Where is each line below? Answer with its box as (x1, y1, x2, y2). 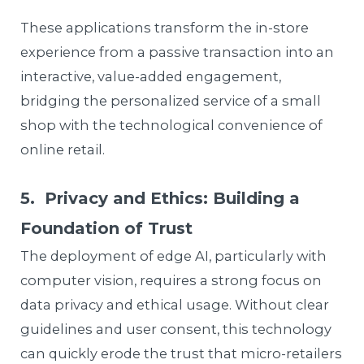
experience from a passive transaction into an (20, 44, 335, 61)
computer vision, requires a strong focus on (20, 271, 323, 288)
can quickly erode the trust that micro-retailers (20, 344, 343, 362)
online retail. (20, 141, 106, 158)
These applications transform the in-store (20, 19, 310, 37)
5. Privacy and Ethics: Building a (20, 188, 301, 208)
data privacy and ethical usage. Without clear (20, 296, 330, 313)
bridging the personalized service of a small (20, 93, 322, 110)
